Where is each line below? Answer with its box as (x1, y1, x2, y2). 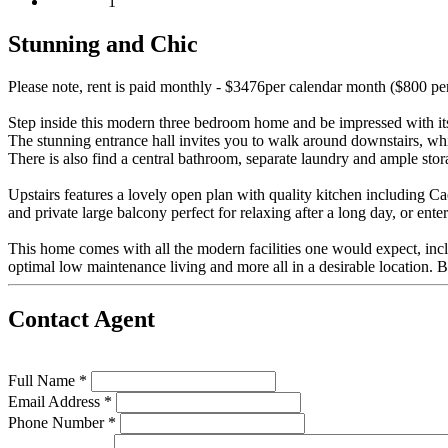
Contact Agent (8, 305, 155, 332)
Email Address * (8, 392, 112, 410)
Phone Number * (8, 413, 116, 431)
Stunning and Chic (8, 31, 198, 58)
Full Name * (8, 371, 87, 389)
